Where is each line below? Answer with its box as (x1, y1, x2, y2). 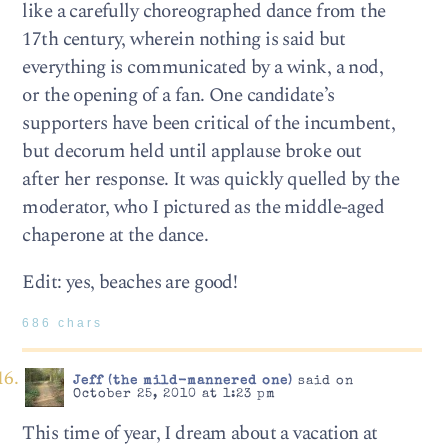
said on (292, 375, 354, 389)
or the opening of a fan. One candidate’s (22, 81, 335, 111)
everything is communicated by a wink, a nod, (22, 53, 384, 83)
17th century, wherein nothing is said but (22, 25, 346, 55)
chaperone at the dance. (22, 221, 209, 251)
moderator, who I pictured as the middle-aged (22, 193, 385, 223)
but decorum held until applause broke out (22, 137, 362, 167)
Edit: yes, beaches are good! (22, 268, 238, 298)
